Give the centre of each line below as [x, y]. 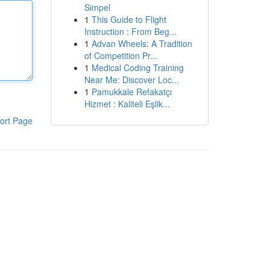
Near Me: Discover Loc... [131, 80]
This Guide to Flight [129, 19]
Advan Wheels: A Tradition [142, 43]
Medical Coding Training [137, 67]
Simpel [97, 7]
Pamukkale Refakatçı [131, 92]
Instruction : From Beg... [130, 31]
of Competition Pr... [121, 55]
